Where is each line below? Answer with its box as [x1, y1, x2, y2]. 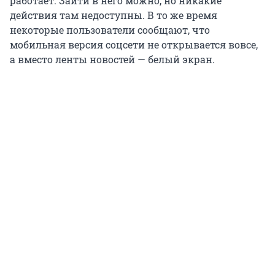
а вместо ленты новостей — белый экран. [10, 53, 215, 66]
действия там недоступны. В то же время [10, 9, 217, 22]
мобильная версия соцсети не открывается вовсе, [10, 38, 258, 52]
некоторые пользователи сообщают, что [10, 23, 210, 37]
